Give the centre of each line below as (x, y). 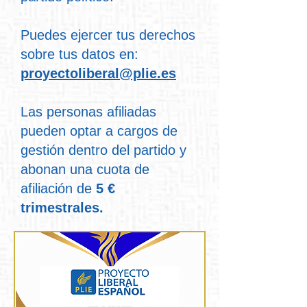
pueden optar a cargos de (99, 131)
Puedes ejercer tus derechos (108, 35)
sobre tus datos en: (79, 54)
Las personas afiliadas (88, 112)
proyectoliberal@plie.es (98, 73)
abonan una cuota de (85, 169)
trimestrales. (62, 208)
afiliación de (58, 188)
